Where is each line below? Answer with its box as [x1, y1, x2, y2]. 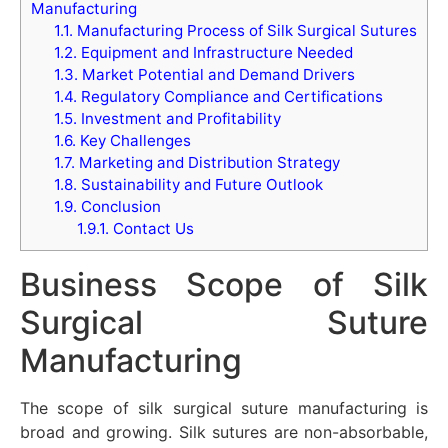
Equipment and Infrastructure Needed [76, 42, 353, 62]
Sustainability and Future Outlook [76, 174, 323, 194]
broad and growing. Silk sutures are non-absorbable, [20, 421, 428, 442]
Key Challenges [75, 130, 191, 150]
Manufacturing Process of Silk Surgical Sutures [72, 20, 417, 40]
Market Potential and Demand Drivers [77, 64, 355, 84]
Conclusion [76, 196, 161, 216]
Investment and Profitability [76, 108, 281, 128]
